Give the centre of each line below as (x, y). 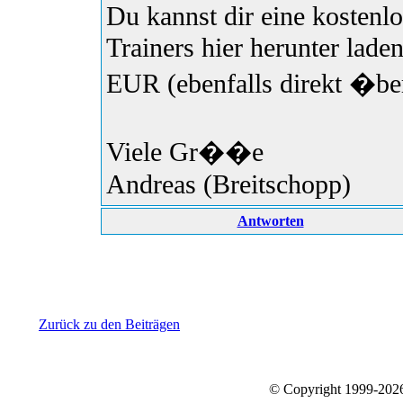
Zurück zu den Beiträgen (109, 325)
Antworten (270, 221)
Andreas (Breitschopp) (228, 185)
